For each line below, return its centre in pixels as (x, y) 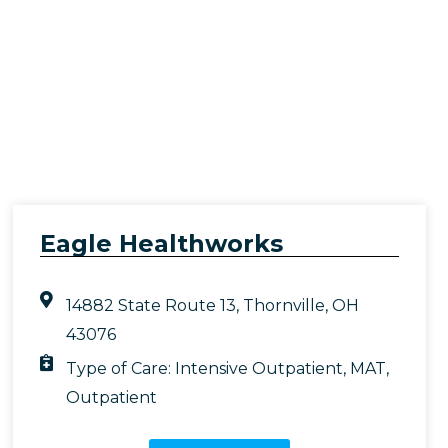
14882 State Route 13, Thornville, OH (212, 306)
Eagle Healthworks (161, 244)
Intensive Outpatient (258, 369)
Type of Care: (120, 369)
